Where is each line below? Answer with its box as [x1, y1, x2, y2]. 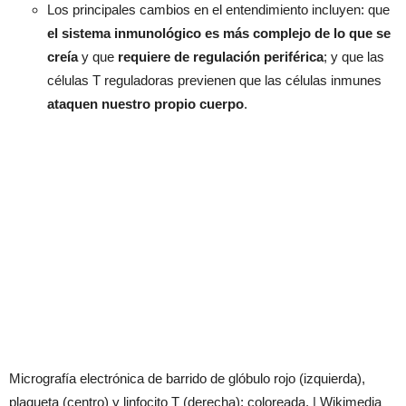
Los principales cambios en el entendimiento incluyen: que [47, 2, 390, 18]
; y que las [324, 49, 384, 65]
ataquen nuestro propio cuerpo [47, 96, 244, 112]
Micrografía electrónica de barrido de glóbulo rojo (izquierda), [9, 370, 365, 386]
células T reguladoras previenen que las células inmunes [47, 72, 382, 89]
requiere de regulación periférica [118, 49, 324, 65]
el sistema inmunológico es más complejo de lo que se [47, 25, 391, 42]
